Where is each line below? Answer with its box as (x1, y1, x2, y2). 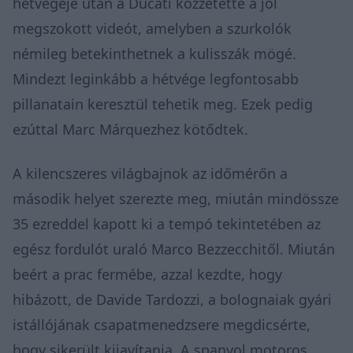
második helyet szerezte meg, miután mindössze (13, 188, 339, 208)
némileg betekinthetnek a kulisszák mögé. (13, 43, 296, 63)
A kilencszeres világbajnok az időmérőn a (13, 163, 288, 183)
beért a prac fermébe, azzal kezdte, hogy (13, 264, 282, 284)
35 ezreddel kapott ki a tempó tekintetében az (13, 214, 321, 233)
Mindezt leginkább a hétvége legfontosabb (13, 69, 299, 88)
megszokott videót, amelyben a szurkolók (13, 18, 292, 38)
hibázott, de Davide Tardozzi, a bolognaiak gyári (13, 289, 332, 309)
